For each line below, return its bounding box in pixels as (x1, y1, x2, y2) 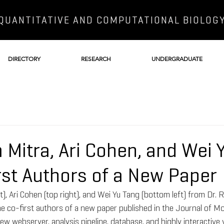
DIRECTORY (7, 55, 40, 62)
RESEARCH (80, 55, 111, 62)
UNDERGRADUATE (151, 55, 202, 62)
